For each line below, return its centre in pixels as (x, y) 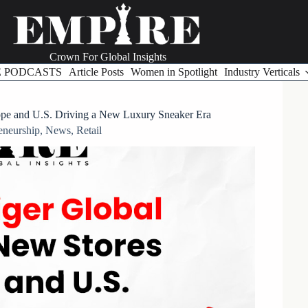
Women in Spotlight (174, 72)
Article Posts (96, 72)
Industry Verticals (262, 72)
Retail (89, 130)
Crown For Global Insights (108, 57)
